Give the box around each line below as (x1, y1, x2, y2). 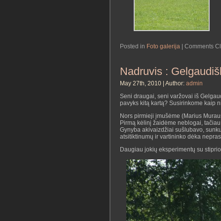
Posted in (120, 42, 147, 50)
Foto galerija (147, 42, 180, 50)
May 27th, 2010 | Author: (120, 80, 186, 87)
